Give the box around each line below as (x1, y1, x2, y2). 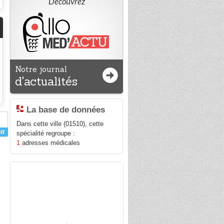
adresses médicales (20, 139, 80, 147)
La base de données (26, 105, 105, 114)
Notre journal (15, 64, 67, 74)
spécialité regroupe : (16, 129, 75, 137)
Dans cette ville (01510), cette (16, 120, 104, 128)
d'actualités (15, 74, 78, 88)
